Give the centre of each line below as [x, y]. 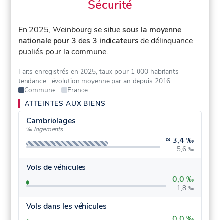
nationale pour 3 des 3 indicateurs [79, 41]
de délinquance [166, 41]
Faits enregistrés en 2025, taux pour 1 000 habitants [99, 72]
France [77, 90]
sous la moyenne [152, 30]
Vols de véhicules [56, 167]
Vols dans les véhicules [66, 206]
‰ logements [44, 129]
